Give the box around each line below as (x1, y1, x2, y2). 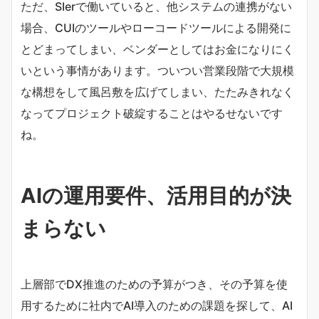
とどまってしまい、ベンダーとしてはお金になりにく (21, 41, 294, 56)
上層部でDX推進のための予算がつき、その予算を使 (21, 276, 288, 291)
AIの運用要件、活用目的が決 (21, 182, 291, 208)
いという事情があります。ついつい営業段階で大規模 (21, 63, 294, 78)
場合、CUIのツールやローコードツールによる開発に (21, 20, 291, 35)
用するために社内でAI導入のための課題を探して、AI (21, 298, 293, 313)
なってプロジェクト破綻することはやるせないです (21, 105, 283, 120)
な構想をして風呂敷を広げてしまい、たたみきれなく (21, 84, 294, 99)
